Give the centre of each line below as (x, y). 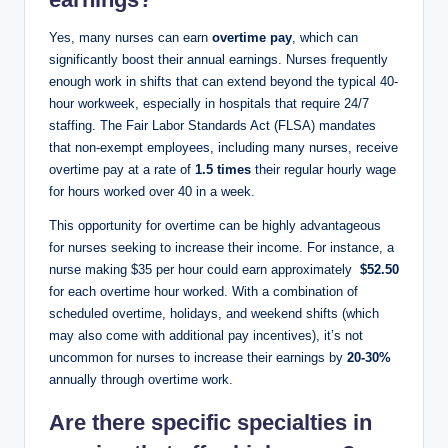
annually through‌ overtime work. (141, 380)
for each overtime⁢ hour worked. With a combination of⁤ (203, 292)
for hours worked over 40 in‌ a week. (152, 192)
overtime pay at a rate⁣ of (122, 170)
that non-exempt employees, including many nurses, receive (223, 148)
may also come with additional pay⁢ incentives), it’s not (206, 336)
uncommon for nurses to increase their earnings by (198, 358)
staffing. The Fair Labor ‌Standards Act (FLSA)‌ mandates (212, 126)
